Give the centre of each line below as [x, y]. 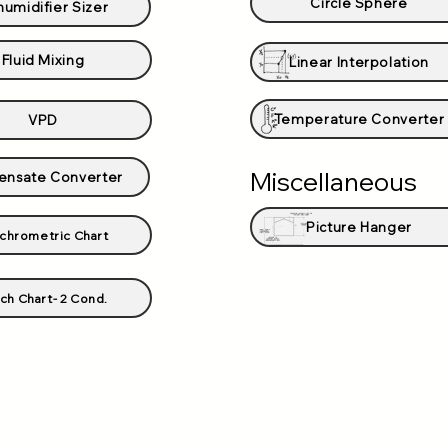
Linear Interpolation [359, 62]
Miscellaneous [333, 181]
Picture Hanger [359, 227]
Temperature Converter [359, 119]
